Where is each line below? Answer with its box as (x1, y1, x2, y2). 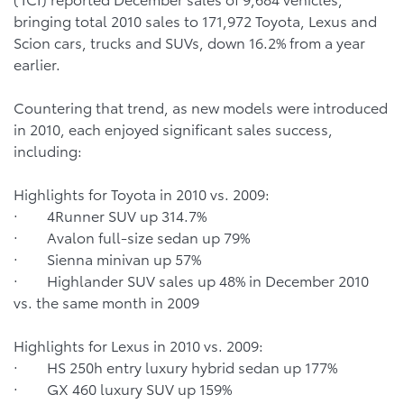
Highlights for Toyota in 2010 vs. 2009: (14, 183, 273, 204)
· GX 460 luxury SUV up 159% (14, 378, 235, 399)
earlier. (14, 53, 64, 74)
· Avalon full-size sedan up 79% (14, 226, 253, 247)
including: (14, 140, 86, 161)
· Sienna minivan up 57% (14, 248, 205, 269)
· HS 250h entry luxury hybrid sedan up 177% (14, 356, 341, 377)
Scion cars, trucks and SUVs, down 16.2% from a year (14, 32, 365, 52)
